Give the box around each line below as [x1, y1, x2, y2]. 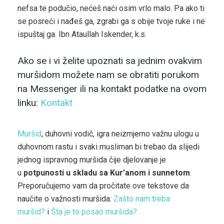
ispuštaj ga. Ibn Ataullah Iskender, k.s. [17, 29, 146, 39]
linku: [17, 96, 40, 108]
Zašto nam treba [113, 194, 170, 204]
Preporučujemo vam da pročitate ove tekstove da [17, 181, 189, 191]
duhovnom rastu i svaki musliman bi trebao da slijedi [17, 142, 199, 152]
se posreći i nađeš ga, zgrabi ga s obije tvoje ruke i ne [17, 16, 205, 26]
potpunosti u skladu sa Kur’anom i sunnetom [23, 168, 190, 178]
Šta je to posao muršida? [51, 207, 137, 217]
